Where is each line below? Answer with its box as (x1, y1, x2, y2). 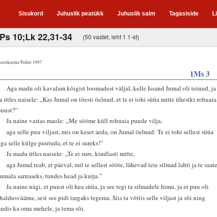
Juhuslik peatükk (57, 10, 104, 17)
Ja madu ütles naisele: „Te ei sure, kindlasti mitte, (6, 149, 135, 158)
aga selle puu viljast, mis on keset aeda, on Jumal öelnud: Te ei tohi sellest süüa (6, 127, 214, 136)
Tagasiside (169, 10, 199, 17)
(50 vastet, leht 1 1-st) (83, 32, 139, 41)
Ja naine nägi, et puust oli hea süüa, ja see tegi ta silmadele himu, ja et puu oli (6, 182, 209, 191)
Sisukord (18, 10, 43, 17)
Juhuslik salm (117, 10, 155, 17)
